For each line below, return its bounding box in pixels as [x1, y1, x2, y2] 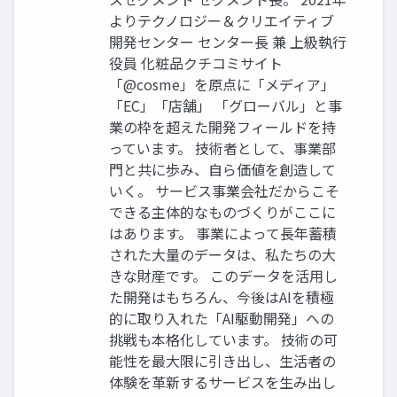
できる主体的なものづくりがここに [109, 200, 336, 222]
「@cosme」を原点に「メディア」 [109, 73, 335, 95]
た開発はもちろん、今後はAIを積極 [109, 285, 334, 307]
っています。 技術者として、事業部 [109, 136, 336, 159]
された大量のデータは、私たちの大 [109, 243, 336, 265]
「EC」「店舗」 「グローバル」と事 [109, 94, 342, 116]
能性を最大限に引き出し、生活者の [109, 349, 336, 371]
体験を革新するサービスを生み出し [109, 370, 336, 393]
